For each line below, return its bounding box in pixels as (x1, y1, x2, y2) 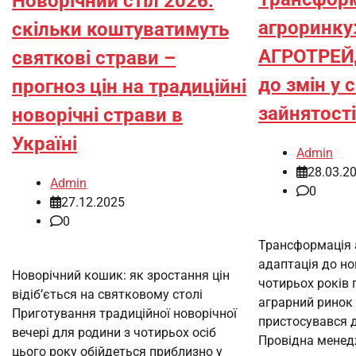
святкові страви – (12, 47, 176, 70)
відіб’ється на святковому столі (12, 287, 203, 302)
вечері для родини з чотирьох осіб (12, 325, 216, 340)
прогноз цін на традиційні (12, 75, 246, 99)
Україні (12, 133, 77, 156)
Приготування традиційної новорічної (12, 306, 237, 321)
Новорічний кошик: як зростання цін (12, 268, 230, 283)
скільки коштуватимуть (12, 18, 229, 41)
